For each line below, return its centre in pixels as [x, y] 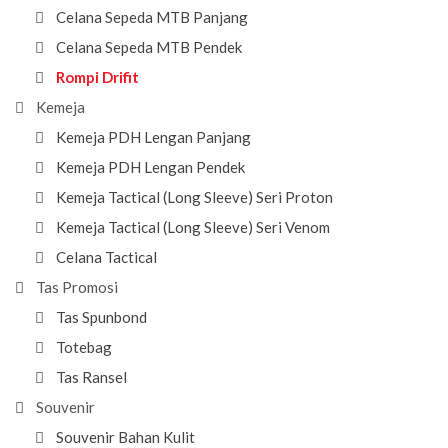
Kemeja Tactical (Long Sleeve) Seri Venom [193, 227]
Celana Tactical [106, 257]
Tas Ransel [91, 377]
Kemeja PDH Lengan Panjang [153, 137]
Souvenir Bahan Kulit [125, 437]
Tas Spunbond [101, 317]
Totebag [84, 347]
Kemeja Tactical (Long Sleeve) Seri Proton [194, 197]
